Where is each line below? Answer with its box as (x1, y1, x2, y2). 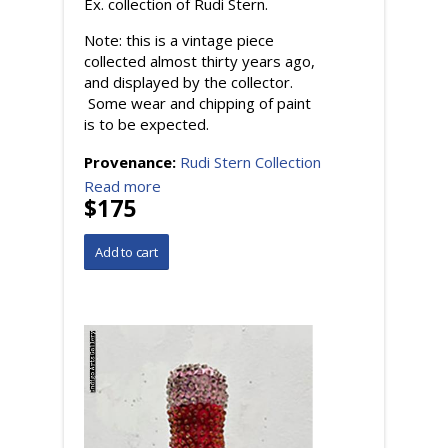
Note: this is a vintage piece (84, 29, 274, 50)
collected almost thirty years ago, (84, 50, 315, 71)
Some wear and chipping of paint (84, 92, 311, 113)
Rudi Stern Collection (180, 151, 321, 172)
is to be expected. (84, 113, 209, 134)
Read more (84, 175, 161, 196)
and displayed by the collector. (84, 71, 293, 92)
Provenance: (84, 151, 180, 172)
